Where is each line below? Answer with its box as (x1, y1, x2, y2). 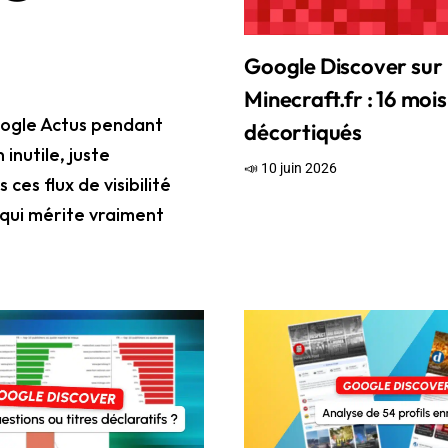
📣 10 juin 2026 (244, 160, 338, 177)
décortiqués (244, 118, 362, 147)
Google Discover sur (244, 52, 443, 81)
